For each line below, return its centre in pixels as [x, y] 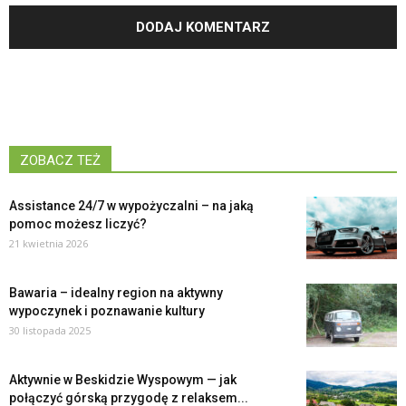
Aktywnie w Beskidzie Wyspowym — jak [123, 380]
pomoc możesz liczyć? [78, 224]
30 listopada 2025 [50, 331]
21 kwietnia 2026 [48, 244]
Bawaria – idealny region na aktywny [116, 293]
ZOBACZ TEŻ [60, 161]
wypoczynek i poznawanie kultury [107, 311]
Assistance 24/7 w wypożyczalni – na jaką [131, 206]
